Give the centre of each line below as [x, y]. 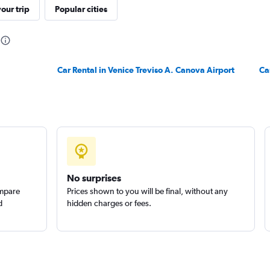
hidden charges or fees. [109, 203]
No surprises [94, 178]
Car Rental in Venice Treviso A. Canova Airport [146, 70]
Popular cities [81, 9]
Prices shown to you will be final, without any [147, 191]
